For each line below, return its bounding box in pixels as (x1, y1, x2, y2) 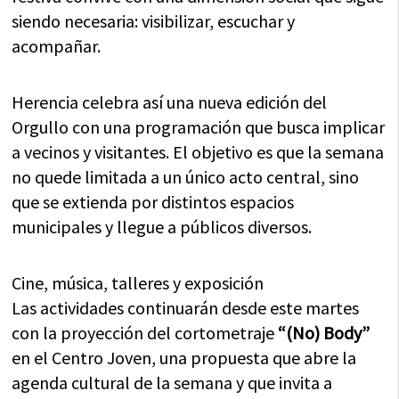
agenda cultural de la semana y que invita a (12, 371, 333, 394)
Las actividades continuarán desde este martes (12, 297, 360, 319)
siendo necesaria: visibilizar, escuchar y (12, 10, 296, 32)
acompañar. (12, 35, 102, 57)
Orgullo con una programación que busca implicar (12, 116, 386, 138)
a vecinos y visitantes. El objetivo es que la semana (12, 141, 385, 163)
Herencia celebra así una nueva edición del (12, 91, 328, 113)
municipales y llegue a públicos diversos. (12, 216, 313, 238)
